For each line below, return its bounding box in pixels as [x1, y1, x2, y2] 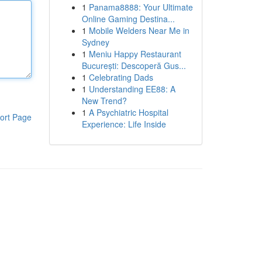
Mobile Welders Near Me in [88, 25, 189, 36]
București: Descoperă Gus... [81, 60, 186, 71]
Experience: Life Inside [81, 118, 166, 130]
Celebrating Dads [88, 71, 153, 83]
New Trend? [81, 95, 127, 106]
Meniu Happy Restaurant [88, 48, 181, 60]
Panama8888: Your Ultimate [88, 1, 193, 13]
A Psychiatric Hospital [88, 106, 168, 118]
